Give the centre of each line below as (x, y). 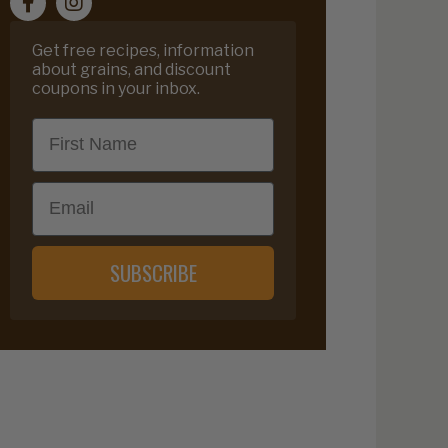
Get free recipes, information (143, 50)
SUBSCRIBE (153, 273)
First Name (78, 126)
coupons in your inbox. (116, 88)
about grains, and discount (132, 69)
